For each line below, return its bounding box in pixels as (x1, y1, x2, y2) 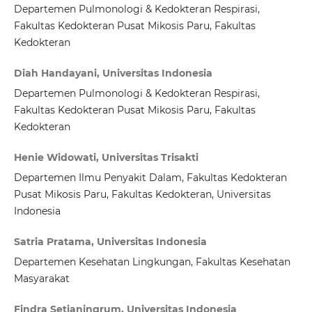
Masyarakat (13, 272, 70, 286)
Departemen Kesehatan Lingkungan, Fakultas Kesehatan (13, 256, 290, 269)
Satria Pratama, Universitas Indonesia (13, 235, 207, 249)
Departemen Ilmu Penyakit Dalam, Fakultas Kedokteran (13, 171, 287, 185)
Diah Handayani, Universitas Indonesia (13, 67, 212, 80)
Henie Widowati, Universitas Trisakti (13, 151, 198, 164)
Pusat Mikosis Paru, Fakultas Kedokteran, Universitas (13, 188, 271, 201)
